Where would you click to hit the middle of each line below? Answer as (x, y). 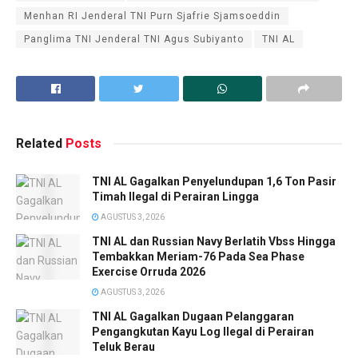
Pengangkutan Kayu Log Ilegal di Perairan (203, 332)
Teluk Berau (123, 347)
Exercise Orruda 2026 (149, 272)
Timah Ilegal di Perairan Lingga (175, 197)
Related (39, 144)
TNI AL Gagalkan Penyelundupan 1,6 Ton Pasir (214, 182)
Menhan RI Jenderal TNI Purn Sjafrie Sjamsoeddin (152, 16)
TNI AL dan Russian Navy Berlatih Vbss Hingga (214, 242)
